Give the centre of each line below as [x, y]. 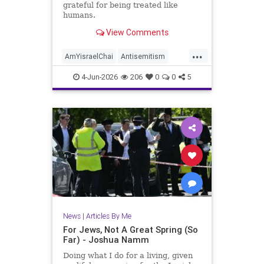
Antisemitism [143, 56]
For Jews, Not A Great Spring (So [130, 230]
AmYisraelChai [89, 56]
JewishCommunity [95, 113]
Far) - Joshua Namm [106, 240]
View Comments [136, 33]
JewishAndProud [93, 94]
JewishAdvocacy [124, 75]
